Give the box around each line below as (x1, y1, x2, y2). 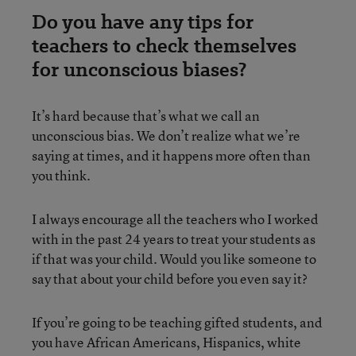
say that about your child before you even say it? (32, 269, 308, 288)
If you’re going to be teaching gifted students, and (32, 312, 323, 331)
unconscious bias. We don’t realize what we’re (32, 126, 300, 145)
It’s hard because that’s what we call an (32, 106, 260, 125)
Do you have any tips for (32, 7, 253, 36)
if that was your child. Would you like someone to (32, 249, 316, 268)
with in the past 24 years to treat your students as (32, 229, 315, 248)
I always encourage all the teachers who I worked (32, 209, 319, 228)
